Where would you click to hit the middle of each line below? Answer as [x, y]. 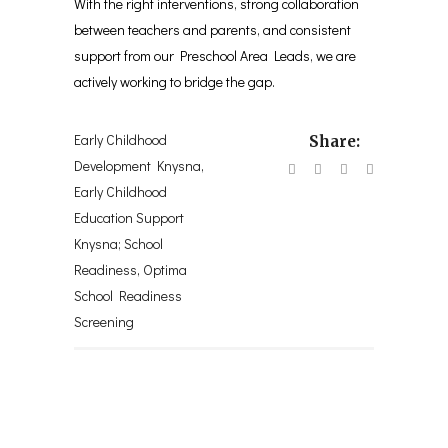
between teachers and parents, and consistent [212, 29]
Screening [104, 321]
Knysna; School [118, 243]
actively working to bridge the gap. [176, 81]
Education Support [129, 217]
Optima [165, 269]
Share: [334, 141]
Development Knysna [137, 165]
